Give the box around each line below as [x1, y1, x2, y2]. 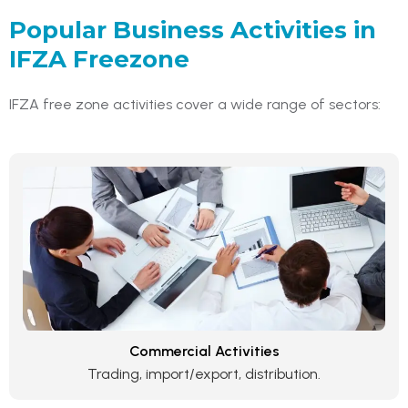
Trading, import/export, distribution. [87, 364, 321, 382]
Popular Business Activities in [9, 15, 376, 45]
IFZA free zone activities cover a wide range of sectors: [9, 95, 381, 113]
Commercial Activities [128, 342, 280, 360]
